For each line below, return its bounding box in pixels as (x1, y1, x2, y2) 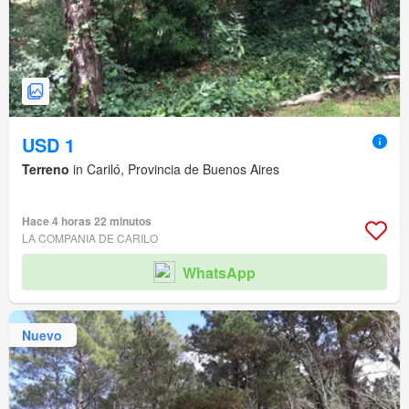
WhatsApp (183, 261, 256, 283)
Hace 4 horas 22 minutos (22, 213, 152, 230)
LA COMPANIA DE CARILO (22, 230, 158, 246)
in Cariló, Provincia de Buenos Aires (69, 160, 279, 179)
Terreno (22, 160, 69, 179)
